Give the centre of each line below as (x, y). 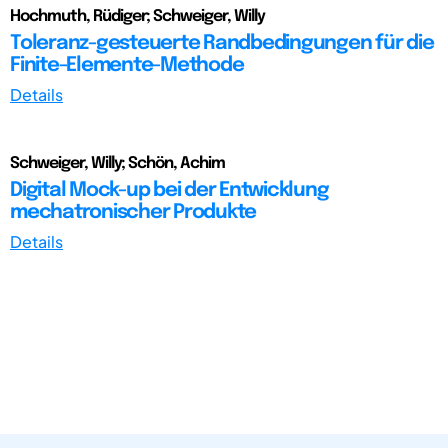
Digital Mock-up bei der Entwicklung (169, 190)
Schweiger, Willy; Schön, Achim (117, 163)
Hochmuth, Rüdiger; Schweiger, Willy (137, 16)
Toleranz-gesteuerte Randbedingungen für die (222, 43)
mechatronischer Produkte (133, 212)
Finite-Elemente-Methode (127, 65)
